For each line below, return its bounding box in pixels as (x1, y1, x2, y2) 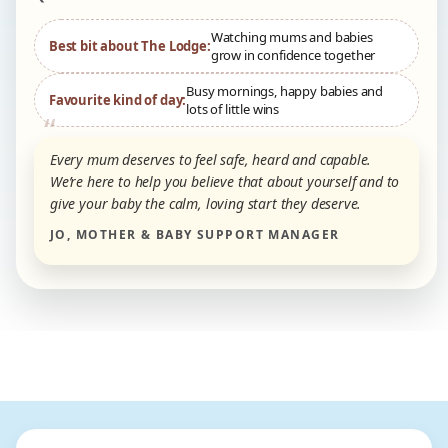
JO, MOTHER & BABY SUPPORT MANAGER (50, 226, 340, 244)
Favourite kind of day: (49, 91, 187, 110)
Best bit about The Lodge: (49, 37, 211, 56)
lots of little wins (186, 100, 280, 119)
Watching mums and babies (210, 28, 373, 47)
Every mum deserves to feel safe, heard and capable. (50, 150, 372, 170)
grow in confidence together (210, 46, 376, 65)
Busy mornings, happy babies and (186, 82, 383, 101)
